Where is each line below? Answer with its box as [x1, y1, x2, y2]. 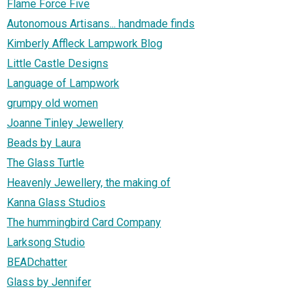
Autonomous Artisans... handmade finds [7, 16, 195, 30]
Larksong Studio [7, 235, 85, 249]
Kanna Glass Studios [7, 195, 106, 209]
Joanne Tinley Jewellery [7, 116, 123, 130]
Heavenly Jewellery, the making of [7, 175, 171, 189]
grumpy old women [7, 96, 98, 110]
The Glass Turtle [7, 156, 84, 169]
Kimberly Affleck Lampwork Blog [7, 36, 162, 50]
